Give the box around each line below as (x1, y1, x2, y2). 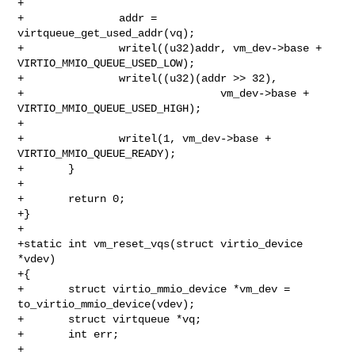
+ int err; (17, 327, 120, 341)
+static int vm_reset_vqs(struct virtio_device (17, 237, 303, 250)
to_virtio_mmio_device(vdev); (17, 297, 196, 311)
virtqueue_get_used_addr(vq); (17, 26, 196, 40)
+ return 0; (17, 192, 126, 205)
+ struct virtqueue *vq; (17, 312, 202, 326)
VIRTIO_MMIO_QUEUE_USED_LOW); (17, 56, 196, 70)
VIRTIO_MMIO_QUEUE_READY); (17, 147, 177, 160)
